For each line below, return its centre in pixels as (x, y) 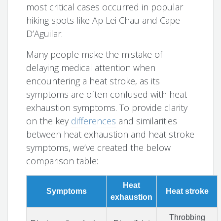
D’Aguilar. (45, 34)
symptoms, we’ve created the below (99, 148)
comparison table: (62, 161)
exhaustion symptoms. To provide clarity (107, 108)
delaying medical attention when (91, 68)
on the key (49, 121)
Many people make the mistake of (94, 55)
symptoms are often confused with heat (107, 94)
